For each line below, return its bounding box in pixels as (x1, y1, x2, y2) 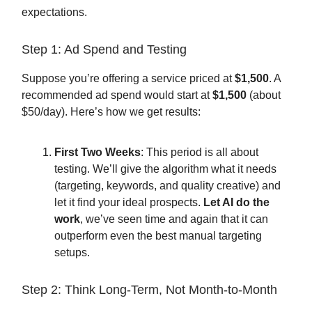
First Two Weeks (54, 146, 141, 158)
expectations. (22, 6, 87, 18)
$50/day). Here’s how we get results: (22, 106, 201, 118)
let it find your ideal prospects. (54, 196, 203, 208)
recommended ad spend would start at (22, 89, 212, 101)
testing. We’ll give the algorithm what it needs (54, 163, 276, 175)
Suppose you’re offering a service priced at (22, 72, 235, 84)
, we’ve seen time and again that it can (80, 213, 268, 225)
